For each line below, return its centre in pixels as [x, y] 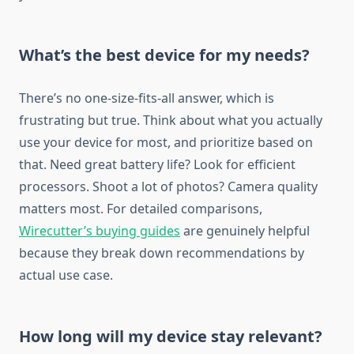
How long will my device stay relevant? [171, 337]
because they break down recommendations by [162, 253]
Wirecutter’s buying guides [100, 231]
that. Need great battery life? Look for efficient [157, 165]
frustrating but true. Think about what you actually [171, 121]
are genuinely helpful [245, 231]
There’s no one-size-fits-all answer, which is [147, 98]
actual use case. [66, 275]
